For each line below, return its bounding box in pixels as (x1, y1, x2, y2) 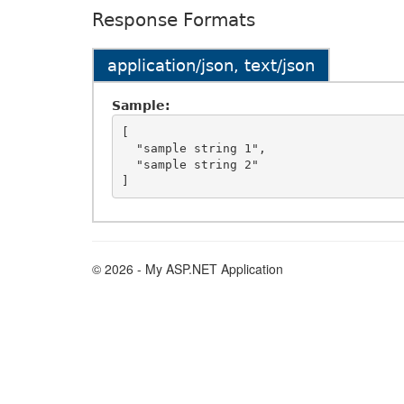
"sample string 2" (121, 157, 136, 171)
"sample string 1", (121, 141, 136, 155)
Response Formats (92, 9, 255, 31)
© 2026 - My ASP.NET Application (92, 260, 283, 278)
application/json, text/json (107, 56, 315, 75)
